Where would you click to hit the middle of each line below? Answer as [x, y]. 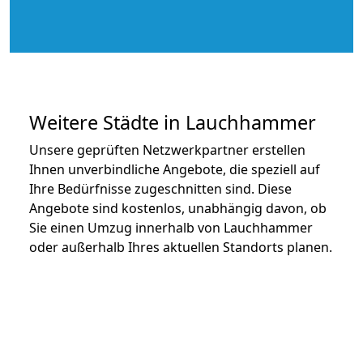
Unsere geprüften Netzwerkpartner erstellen [167, 149]
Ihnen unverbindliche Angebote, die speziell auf [175, 169]
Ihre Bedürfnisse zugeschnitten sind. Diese [160, 188]
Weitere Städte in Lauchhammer [173, 122]
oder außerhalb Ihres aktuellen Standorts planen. [181, 247]
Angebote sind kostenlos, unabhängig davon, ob [178, 208]
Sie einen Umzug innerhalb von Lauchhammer [171, 227]
